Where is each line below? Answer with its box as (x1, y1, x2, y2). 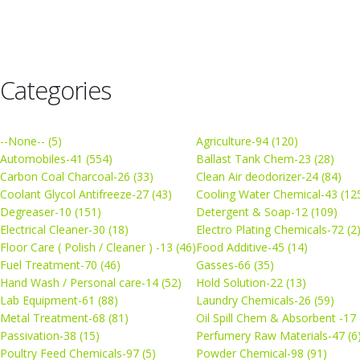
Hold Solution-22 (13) (196, 275, 306, 291)
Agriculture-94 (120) (196, 133, 298, 149)
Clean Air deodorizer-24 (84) (196, 169, 342, 185)
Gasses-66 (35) (196, 257, 274, 273)
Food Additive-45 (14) (196, 239, 308, 256)
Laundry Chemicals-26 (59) (196, 292, 334, 309)
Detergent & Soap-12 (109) (196, 204, 337, 220)
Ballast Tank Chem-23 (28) (196, 151, 334, 167)
